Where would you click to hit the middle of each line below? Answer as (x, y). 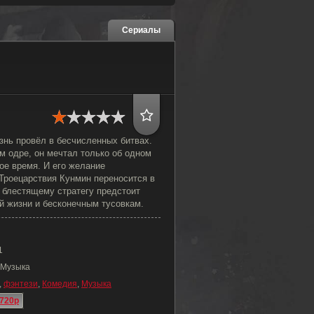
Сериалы (141, 30)
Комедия (60, 284)
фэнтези (21, 284)
